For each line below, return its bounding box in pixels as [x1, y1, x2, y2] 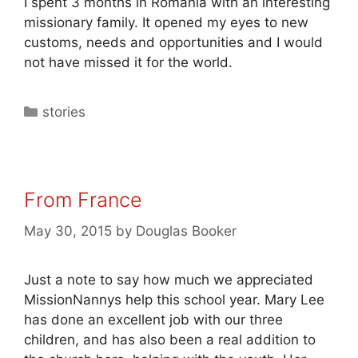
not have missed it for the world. [24, 54, 233, 70]
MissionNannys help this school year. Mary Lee [24, 291, 324, 308]
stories [42, 104, 86, 120]
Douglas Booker [136, 222, 237, 239]
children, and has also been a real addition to [24, 331, 316, 348]
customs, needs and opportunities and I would [24, 34, 323, 50]
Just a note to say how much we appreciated [24, 271, 313, 288]
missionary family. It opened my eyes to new [24, 14, 308, 30]
